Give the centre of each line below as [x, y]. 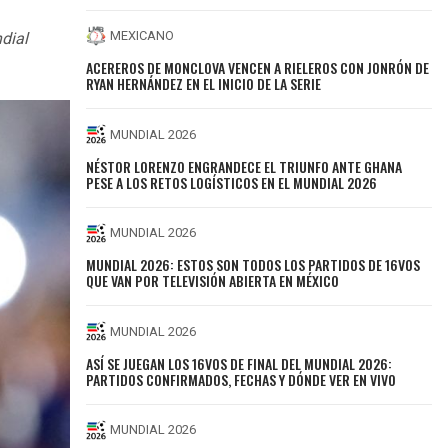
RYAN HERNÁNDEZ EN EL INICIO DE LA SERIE [204, 84]
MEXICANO [142, 36]
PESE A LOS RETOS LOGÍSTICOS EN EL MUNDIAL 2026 [232, 182]
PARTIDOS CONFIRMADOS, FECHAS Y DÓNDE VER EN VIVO [241, 379]
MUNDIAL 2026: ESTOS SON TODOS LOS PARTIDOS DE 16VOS [253, 265]
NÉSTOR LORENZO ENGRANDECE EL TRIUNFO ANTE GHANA [244, 166]
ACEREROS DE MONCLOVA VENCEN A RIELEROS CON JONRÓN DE [258, 68]
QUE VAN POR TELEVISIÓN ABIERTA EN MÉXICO [213, 281]
